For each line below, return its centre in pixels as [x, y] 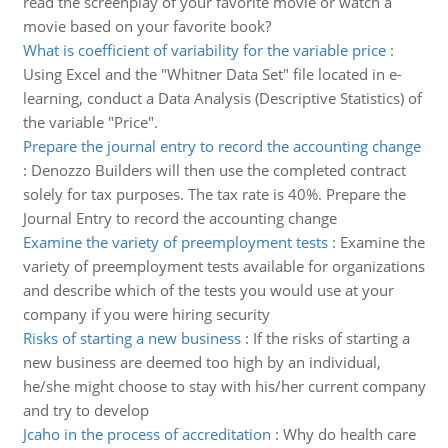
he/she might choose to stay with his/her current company [224, 386]
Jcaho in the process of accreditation [146, 434]
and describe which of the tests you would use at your [208, 290]
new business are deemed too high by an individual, [201, 362]
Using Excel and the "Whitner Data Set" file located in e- [212, 74]
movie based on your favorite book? [146, 26]
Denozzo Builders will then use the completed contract [218, 170]
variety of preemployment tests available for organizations [223, 266]
